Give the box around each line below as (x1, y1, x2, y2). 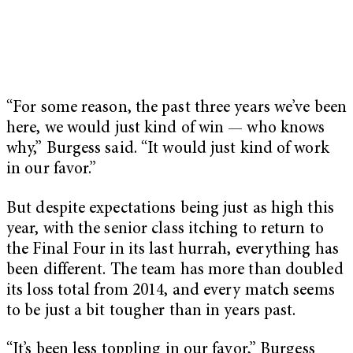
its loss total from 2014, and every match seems (6, 282, 335, 299)
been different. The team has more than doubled (6, 262, 344, 279)
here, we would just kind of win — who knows (6, 120, 325, 137)
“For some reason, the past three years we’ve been (6, 99, 347, 117)
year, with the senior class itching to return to (6, 221, 324, 238)
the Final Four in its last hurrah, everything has (6, 241, 339, 258)
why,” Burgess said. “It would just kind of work (6, 140, 329, 158)
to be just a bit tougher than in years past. (6, 303, 296, 320)
